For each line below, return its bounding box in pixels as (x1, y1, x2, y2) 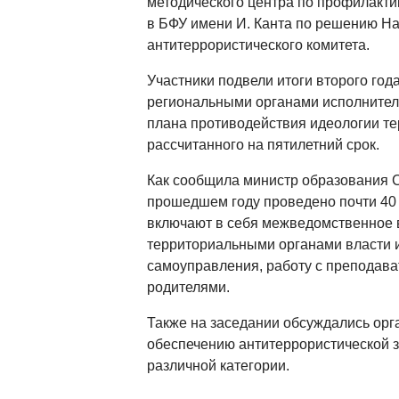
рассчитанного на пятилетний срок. (146, 137, 379, 153)
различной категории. (146, 358, 289, 374)
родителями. (146, 280, 230, 296)
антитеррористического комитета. (146, 37, 370, 53)
